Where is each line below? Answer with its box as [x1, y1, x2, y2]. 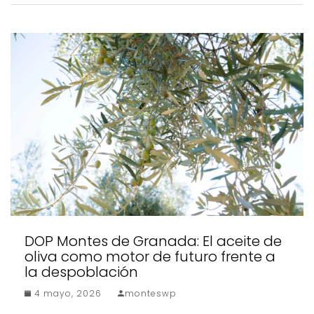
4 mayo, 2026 [32, 287, 102, 300]
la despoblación [25, 262, 138, 282]
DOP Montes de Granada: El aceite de [25, 231, 282, 252]
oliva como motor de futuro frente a [25, 247, 275, 267]
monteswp [125, 287, 177, 300]
